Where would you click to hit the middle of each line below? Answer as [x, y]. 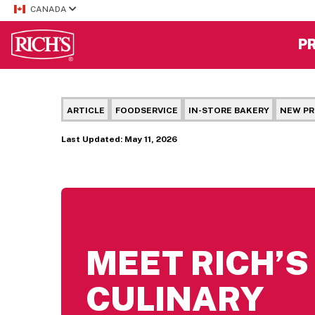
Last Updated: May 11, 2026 [119, 139]
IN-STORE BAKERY [229, 110]
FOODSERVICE [146, 110]
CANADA [50, 9]
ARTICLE [85, 110]
